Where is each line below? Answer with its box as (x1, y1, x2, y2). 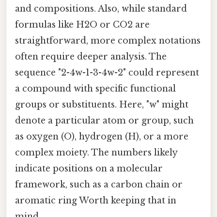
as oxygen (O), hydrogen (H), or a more (15, 131, 188, 142)
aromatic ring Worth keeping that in (15, 195, 176, 206)
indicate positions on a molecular (15, 163, 163, 174)
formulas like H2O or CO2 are (15, 19, 150, 30)
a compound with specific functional (15, 83, 176, 94)
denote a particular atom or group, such (15, 115, 194, 126)
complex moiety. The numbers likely (15, 147, 177, 158)
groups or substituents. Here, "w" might (15, 99, 188, 110)
